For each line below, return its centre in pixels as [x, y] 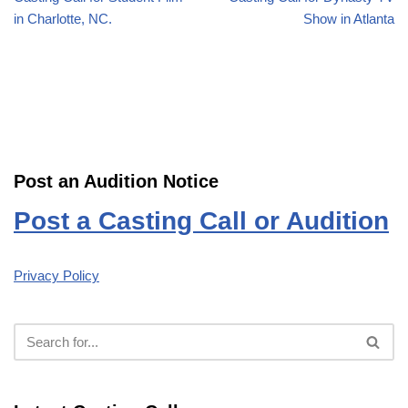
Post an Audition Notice [116, 181]
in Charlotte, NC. [63, 18]
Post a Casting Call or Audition [201, 220]
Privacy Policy [56, 275]
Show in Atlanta [349, 18]
